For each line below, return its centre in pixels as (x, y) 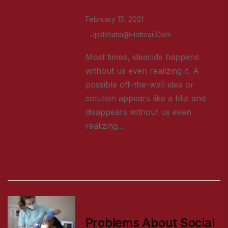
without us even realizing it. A (142, 71)
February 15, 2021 (114, 19)
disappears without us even (138, 112)
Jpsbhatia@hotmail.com (131, 35)
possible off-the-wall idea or (139, 85)
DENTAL (99, 203)
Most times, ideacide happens (142, 57)
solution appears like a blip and (145, 98)
